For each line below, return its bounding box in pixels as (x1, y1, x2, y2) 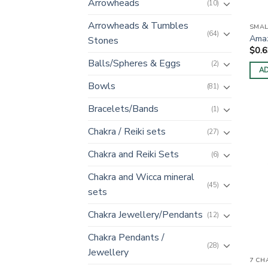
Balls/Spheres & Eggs (88, 57, 181, 71)
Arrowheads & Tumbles (88, 19, 188, 33)
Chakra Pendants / (88, 231, 165, 245)
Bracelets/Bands (88, 102, 159, 116)
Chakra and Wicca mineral (88, 170, 194, 184)
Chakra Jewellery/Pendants (88, 208, 203, 222)
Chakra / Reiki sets (88, 125, 166, 139)
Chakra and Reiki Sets (88, 148, 179, 162)
